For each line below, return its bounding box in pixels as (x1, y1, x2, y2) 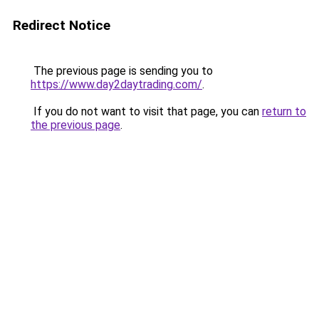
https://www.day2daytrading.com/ (31, 78, 202, 91)
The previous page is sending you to (31, 64, 213, 78)
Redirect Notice (13, 17, 110, 33)
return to (262, 105, 306, 118)
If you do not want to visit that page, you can (31, 105, 262, 118)
